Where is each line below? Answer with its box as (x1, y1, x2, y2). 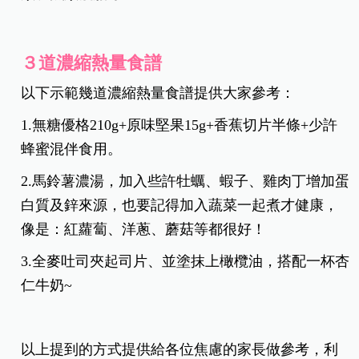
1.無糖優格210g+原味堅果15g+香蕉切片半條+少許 (21, 116, 338, 133)
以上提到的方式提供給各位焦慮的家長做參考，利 (21, 341, 339, 357)
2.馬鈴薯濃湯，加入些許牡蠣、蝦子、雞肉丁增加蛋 (21, 172, 350, 189)
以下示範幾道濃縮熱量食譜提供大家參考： (21, 84, 296, 101)
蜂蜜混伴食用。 (21, 140, 123, 157)
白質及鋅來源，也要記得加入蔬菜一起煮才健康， (21, 196, 339, 213)
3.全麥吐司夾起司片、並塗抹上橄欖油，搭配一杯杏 (21, 252, 350, 269)
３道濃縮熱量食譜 (21, 52, 163, 73)
